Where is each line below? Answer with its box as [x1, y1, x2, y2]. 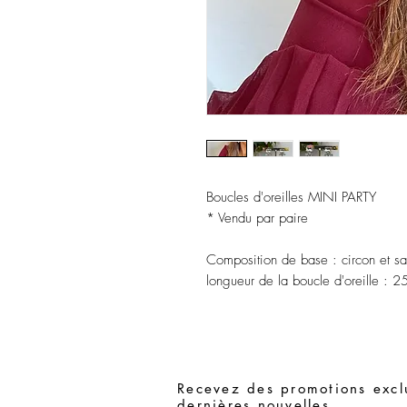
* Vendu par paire [206, 209, 308, 227]
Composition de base [206, 251, 328, 269]
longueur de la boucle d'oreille [206, 272, 379, 290]
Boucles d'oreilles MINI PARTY [206, 188, 376, 206]
